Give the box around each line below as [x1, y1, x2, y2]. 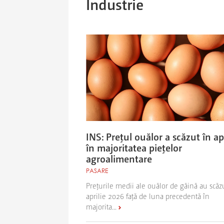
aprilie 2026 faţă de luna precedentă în [86, 190, 209, 200]
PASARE [86, 166, 108, 174]
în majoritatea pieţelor [86, 140, 182, 154]
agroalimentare [86, 151, 152, 165]
